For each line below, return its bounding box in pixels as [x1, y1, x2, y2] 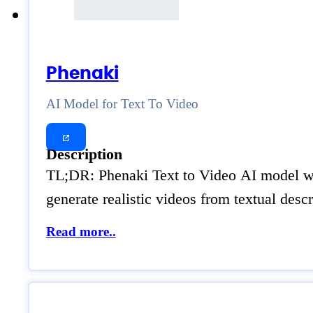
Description [45, 146, 122, 163]
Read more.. [45, 224, 116, 240]
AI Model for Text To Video [45, 96, 198, 111]
